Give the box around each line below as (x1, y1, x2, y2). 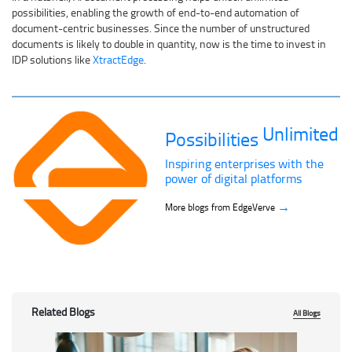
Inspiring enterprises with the (165, 154, 324, 172)
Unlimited (262, 119, 339, 146)
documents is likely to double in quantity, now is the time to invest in (12, 35, 326, 51)
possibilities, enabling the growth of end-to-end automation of (12, 4, 299, 20)
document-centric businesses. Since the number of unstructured (12, 20, 310, 35)
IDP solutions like (12, 51, 93, 67)
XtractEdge (93, 51, 144, 67)
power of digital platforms (165, 169, 302, 187)
